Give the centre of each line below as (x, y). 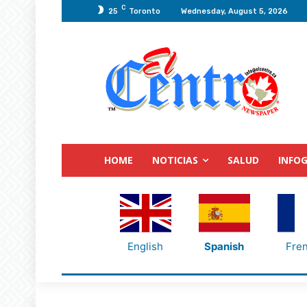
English (145, 246)
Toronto (145, 11)
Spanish (224, 246)
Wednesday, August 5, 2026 (234, 11)
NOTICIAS (175, 160)
